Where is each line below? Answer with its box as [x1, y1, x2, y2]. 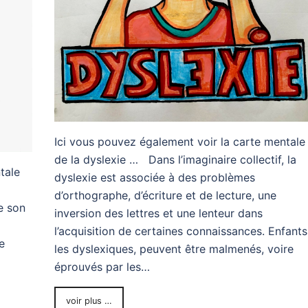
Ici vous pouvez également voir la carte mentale [54, 135, 305, 149]
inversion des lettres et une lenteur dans [54, 206, 263, 221]
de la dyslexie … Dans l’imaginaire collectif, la [54, 153, 296, 167]
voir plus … [65, 296, 112, 307]
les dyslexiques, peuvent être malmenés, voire [54, 242, 294, 256]
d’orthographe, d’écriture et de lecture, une [54, 188, 276, 203]
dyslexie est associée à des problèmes [54, 170, 255, 185]
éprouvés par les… [54, 260, 150, 274]
